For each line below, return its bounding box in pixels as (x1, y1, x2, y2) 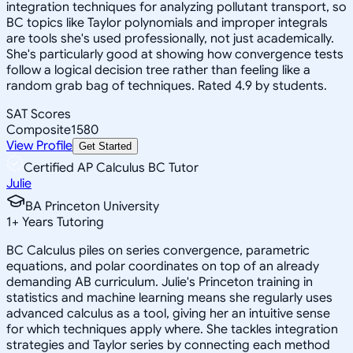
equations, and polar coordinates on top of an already (6, 258, 319, 274)
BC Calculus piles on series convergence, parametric (6, 242, 310, 258)
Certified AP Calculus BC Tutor (24, 159, 199, 176)
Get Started (79, 139, 132, 152)
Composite (6, 121, 71, 138)
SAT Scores (6, 106, 71, 122)
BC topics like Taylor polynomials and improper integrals (6, 14, 328, 31)
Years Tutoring (19, 214, 104, 230)
